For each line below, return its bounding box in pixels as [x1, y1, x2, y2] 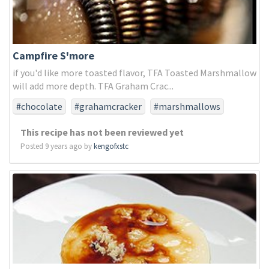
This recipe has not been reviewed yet [20, 126, 184, 138]
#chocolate [16, 100, 62, 112]
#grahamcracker [74, 100, 142, 112]
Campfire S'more [13, 49, 94, 62]
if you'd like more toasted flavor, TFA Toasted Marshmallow [13, 67, 256, 79]
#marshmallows [154, 100, 220, 112]
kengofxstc [94, 141, 128, 151]
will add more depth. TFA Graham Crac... [13, 80, 174, 92]
